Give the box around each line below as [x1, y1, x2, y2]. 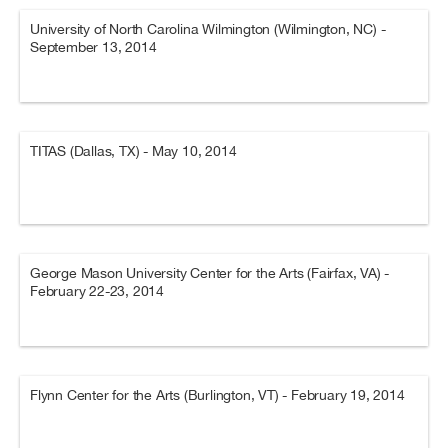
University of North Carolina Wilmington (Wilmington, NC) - [30, 21, 386, 37]
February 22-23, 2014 [30, 283, 165, 299]
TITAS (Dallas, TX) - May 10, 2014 [30, 143, 237, 159]
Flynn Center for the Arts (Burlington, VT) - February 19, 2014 [30, 387, 405, 403]
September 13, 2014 [30, 39, 157, 55]
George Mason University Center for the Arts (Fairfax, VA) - [30, 265, 390, 281]
